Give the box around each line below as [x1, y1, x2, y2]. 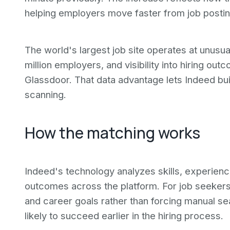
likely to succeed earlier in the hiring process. [25, 210, 223, 221]
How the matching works [25, 122, 200, 143]
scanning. [25, 89, 66, 100]
